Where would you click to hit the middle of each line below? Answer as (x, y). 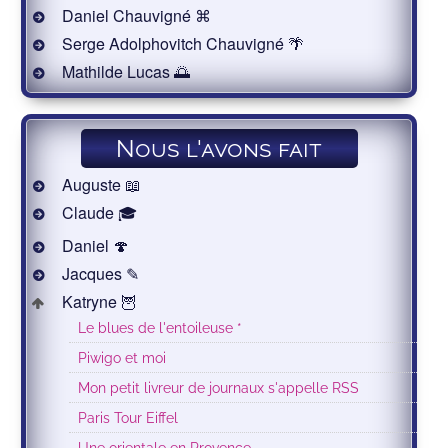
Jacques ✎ (99, 274)
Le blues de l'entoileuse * (160, 328)
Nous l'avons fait (219, 149)
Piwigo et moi (122, 358)
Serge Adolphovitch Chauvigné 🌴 (181, 44)
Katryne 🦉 (98, 302)
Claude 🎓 (98, 213)
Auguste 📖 (100, 185)
